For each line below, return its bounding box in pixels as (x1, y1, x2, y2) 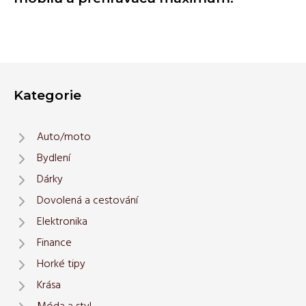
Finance (37, 234, 72, 252)
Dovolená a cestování (37, 192, 138, 210)
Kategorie (14, 87, 81, 103)
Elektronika (37, 213, 87, 231)
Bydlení (37, 150, 70, 167)
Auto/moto (37, 128, 91, 146)
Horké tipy (37, 255, 85, 273)
